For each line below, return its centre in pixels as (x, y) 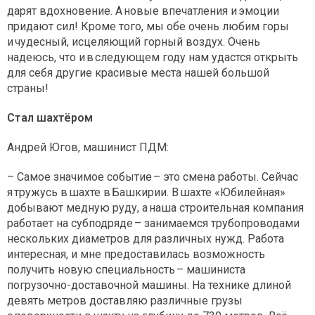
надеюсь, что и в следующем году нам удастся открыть (153, 58)
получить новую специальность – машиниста (126, 270)
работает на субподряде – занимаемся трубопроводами (153, 224)
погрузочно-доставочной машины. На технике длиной (149, 285)
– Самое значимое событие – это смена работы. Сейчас (153, 177)
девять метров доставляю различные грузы (125, 301)
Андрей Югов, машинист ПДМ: (88, 148)
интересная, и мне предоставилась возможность (136, 255)
